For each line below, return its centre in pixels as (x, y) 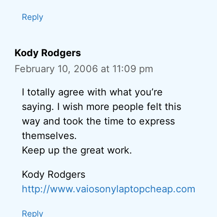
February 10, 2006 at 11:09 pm (84, 69)
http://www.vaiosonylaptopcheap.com (108, 189)
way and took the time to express (98, 121)
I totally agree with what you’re (92, 92)
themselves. (49, 135)
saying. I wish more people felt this (101, 106)
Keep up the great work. (77, 150)
